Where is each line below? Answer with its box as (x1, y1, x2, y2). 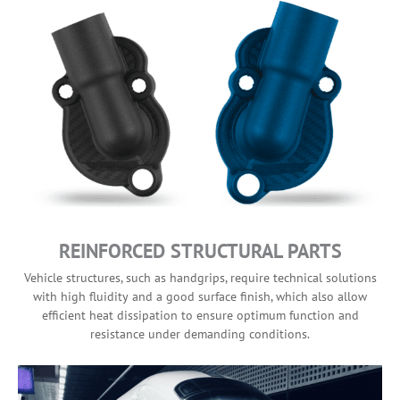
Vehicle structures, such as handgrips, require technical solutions (23, 269, 377, 286)
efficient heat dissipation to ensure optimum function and (41, 306, 359, 323)
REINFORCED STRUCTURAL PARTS (58, 237, 342, 263)
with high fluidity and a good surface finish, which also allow (33, 287, 367, 304)
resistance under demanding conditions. (90, 325, 310, 342)
